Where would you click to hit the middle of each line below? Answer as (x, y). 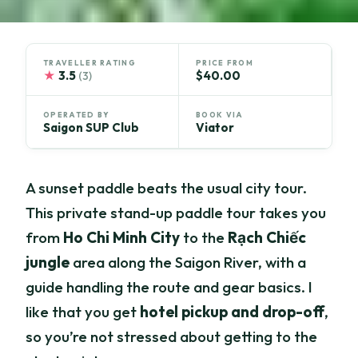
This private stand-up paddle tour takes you (176, 213)
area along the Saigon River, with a (188, 263)
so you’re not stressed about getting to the (172, 337)
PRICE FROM (225, 62)
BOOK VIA (220, 115)
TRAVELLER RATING (89, 62)
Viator (215, 128)
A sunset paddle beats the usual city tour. (167, 188)
